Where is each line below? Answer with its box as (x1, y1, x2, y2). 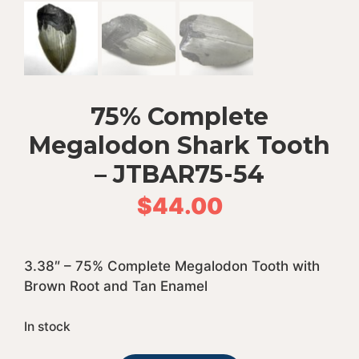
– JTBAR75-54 (95, 159, 264, 189)
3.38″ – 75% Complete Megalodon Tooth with (24, 258, 320, 274)
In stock (24, 318, 71, 334)
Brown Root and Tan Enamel (24, 278, 208, 294)
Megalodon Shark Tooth (29, 131, 330, 160)
